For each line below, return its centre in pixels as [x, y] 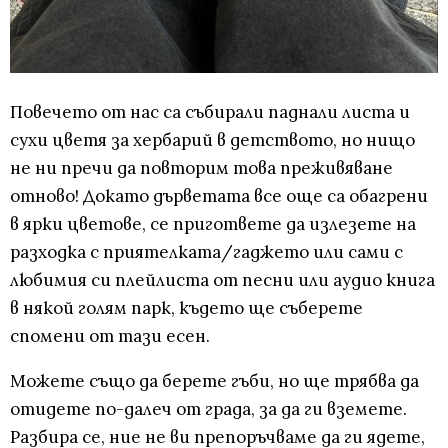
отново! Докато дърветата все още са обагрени [219, 196]
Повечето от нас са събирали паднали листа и [210, 112]
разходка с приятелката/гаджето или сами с [206, 252]
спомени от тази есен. [110, 336]
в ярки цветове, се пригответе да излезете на [213, 224]
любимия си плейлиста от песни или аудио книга [222, 280]
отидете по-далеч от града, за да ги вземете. [208, 409]
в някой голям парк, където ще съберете [186, 308]
